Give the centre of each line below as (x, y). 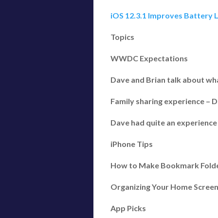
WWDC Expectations (149, 58)
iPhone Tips (132, 144)
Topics (122, 37)
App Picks (128, 208)
